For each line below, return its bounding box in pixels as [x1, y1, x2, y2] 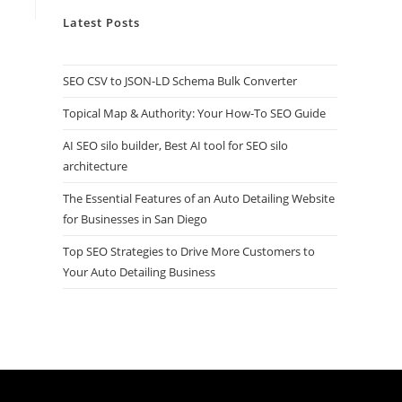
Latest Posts [63, 14, 140, 31]
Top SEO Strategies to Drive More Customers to [63, 243, 315, 259]
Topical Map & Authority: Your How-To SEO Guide [63, 105, 326, 121]
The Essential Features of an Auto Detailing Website [63, 190, 335, 206]
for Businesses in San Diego [63, 211, 207, 227]
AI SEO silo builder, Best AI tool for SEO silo [63, 137, 288, 153]
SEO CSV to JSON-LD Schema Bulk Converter [63, 73, 297, 89]
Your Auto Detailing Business [63, 264, 215, 280]
